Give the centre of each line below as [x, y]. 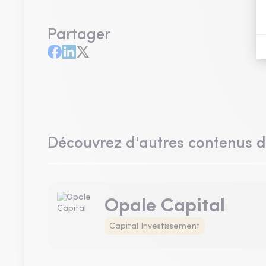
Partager [79, 35]
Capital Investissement [155, 227]
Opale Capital [165, 207]
